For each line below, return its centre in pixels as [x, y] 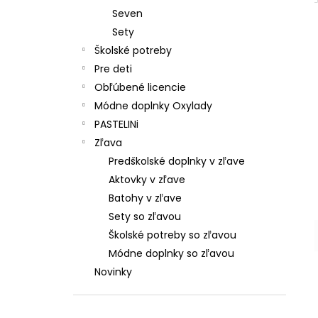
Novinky [113, 272]
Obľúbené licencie [140, 87]
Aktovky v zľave [147, 180]
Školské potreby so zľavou [172, 235]
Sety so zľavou [145, 216]
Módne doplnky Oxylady [153, 106]
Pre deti [113, 69]
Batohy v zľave [145, 198]
